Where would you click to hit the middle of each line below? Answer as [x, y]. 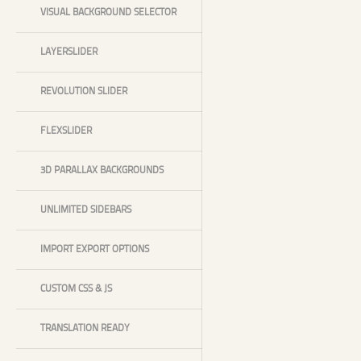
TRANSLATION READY [85, 329]
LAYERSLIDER [69, 52]
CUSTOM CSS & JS [76, 289]
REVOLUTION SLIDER [84, 92]
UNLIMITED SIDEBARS [86, 210]
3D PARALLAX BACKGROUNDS [102, 171]
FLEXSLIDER [66, 131]
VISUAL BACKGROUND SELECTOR [108, 13]
